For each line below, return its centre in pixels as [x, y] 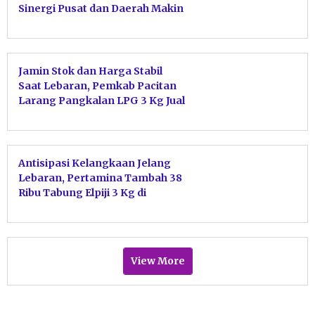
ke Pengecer [51, 116]
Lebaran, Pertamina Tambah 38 [100, 178]
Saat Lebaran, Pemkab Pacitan [97, 86]
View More [157, 261]
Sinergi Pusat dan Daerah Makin [101, 9]
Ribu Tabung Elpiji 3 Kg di [82, 193]
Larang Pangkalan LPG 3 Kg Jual [102, 101]
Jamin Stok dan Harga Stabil [90, 71]
